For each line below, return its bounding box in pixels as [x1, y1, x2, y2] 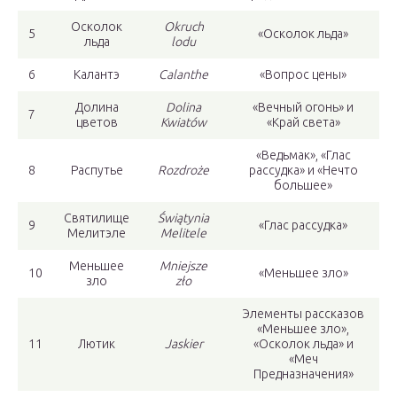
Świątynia [158, 211, 209, 226]
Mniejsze [160, 259, 207, 274]
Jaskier [164, 337, 203, 352]
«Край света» [266, 115, 340, 130]
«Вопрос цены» [260, 67, 346, 82]
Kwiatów [160, 115, 206, 130]
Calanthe [159, 67, 208, 82]
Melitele [160, 226, 206, 241]
